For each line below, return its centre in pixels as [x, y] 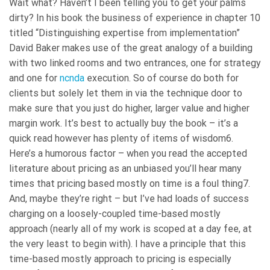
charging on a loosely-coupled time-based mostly [115, 213]
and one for [34, 78]
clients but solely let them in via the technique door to [126, 93]
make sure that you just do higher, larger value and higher [129, 108]
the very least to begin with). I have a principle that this [127, 243]
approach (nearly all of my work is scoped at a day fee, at [130, 228]
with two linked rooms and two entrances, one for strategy [135, 63]
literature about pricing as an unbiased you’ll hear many [125, 168]
